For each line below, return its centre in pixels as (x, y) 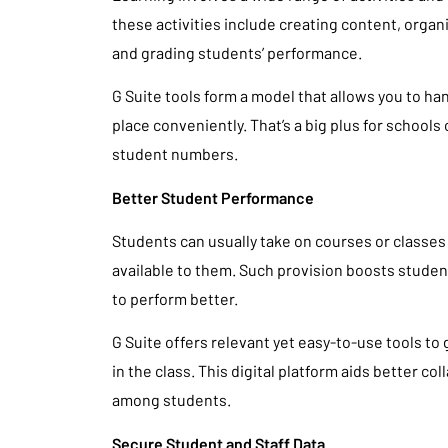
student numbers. (175, 154)
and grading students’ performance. (237, 52)
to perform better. (175, 298)
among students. (171, 400)
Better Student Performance (213, 197)
